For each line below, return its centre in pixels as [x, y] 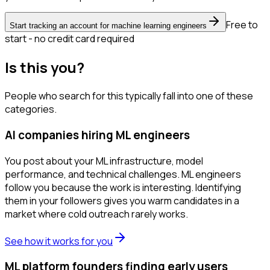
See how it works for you [59, 241]
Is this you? [45, 67]
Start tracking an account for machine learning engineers [108, 26]
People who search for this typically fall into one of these [129, 96]
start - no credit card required [70, 39]
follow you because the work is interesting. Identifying [123, 187]
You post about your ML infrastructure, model [104, 161]
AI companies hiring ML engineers [97, 135]
